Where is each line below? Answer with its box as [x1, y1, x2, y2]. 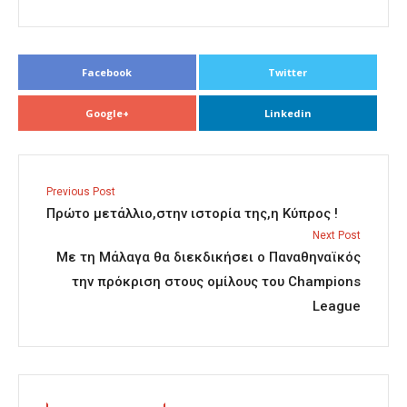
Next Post [313, 229, 361, 243]
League [313, 298, 361, 315]
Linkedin [263, 106, 312, 121]
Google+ [84, 106, 129, 121]
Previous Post [46, 185, 115, 199]
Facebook [82, 65, 133, 80]
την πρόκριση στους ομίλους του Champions [72, 273, 361, 291]
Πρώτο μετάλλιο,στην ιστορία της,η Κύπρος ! [46, 205, 338, 223]
